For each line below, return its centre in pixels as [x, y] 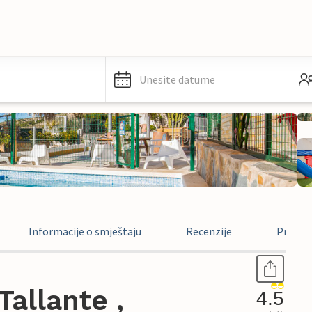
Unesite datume [177, 79]
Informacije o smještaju [85, 231]
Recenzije [209, 231]
